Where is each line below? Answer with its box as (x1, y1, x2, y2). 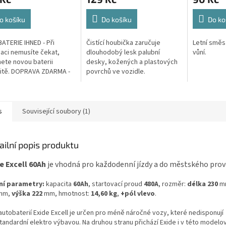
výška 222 (12, 188, 44, 199)
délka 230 (187, 179, 219, 189)
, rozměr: (158, 179, 187, 189)
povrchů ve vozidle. (86, 66, 145, 77)
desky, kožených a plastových (86, 56, 178, 67)
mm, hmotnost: (44, 188, 91, 199)
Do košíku (101, 15, 132, 24)
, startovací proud (88, 179, 144, 189)
